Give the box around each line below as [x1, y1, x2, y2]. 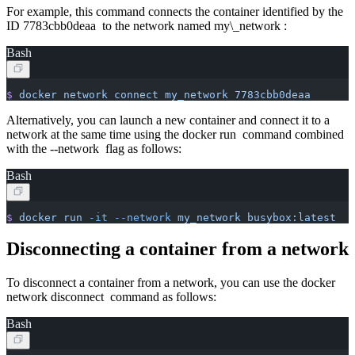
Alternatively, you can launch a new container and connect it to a [6, 113, 330, 127]
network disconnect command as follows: [6, 290, 216, 304]
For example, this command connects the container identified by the [6, 4, 343, 18]
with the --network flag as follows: [6, 141, 181, 155]
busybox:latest [241, 211, 336, 223]
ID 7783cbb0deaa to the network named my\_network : [6, 18, 287, 32]
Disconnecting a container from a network [6, 239, 349, 260]
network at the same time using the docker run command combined [6, 127, 344, 141]
